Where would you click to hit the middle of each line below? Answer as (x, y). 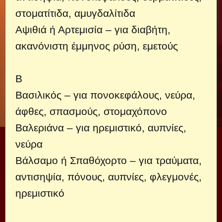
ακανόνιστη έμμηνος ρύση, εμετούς (97, 46)
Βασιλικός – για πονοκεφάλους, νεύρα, (105, 95)
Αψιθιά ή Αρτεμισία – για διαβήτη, (93, 29)
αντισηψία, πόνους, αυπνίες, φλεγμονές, (109, 177)
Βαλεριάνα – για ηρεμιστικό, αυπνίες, (101, 128)
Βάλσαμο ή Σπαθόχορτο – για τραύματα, (109, 160)
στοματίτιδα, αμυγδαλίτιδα (75, 13)
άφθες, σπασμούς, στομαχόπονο (91, 111)
